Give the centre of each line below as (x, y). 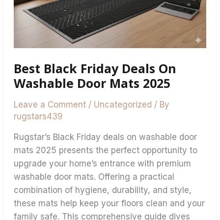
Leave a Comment (50, 105)
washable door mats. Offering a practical (94, 177)
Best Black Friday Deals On (95, 68)
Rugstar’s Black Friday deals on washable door (106, 137)
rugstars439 (39, 117)
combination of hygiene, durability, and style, (103, 190)
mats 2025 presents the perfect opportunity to (106, 151)
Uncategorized (123, 105)
